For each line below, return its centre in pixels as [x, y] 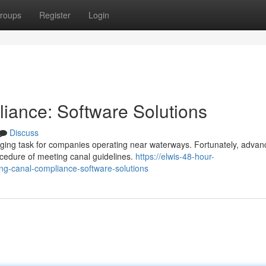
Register [55, 15]
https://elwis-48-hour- [175, 156]
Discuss [24, 132]
